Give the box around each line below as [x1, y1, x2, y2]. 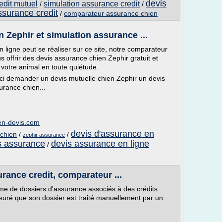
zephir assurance [23, 132, 65, 138]
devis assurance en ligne [51, 139, 149, 149]
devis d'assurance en [71, 129, 154, 139]
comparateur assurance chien [64, 9, 158, 17]
